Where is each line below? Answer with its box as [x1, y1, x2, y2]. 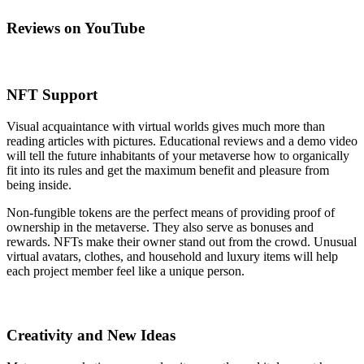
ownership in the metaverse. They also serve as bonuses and [6, 219, 314, 234]
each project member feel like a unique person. [6, 263, 248, 278]
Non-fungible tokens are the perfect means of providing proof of [6, 205, 335, 219]
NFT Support [6, 85, 97, 103]
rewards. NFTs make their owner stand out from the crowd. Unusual [6, 234, 357, 249]
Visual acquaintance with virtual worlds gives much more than [6, 119, 325, 133]
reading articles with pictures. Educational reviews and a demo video [6, 133, 357, 148]
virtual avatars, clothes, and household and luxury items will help [6, 249, 338, 263]
